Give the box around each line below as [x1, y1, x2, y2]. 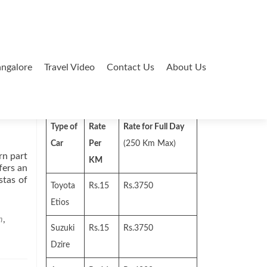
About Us [166, 63, 206, 72]
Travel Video [44, 63, 95, 72]
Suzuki [51, 224, 74, 232]
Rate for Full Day [123, 123, 184, 131]
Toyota [51, 182, 75, 190]
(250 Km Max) [123, 139, 176, 148]
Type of [51, 123, 77, 131]
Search [45, 83, 74, 92]
